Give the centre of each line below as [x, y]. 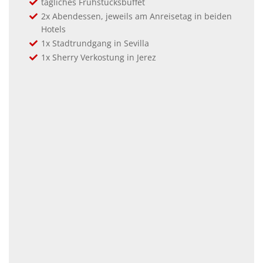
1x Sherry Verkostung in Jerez [99, 57]
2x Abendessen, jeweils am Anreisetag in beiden [136, 16]
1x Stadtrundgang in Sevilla [95, 43]
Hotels [53, 29]
